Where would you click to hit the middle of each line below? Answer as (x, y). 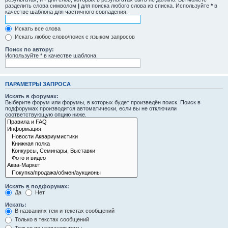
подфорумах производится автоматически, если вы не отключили (91, 109)
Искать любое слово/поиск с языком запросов (74, 37)
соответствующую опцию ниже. (46, 115)
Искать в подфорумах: (37, 186)
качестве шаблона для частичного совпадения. (66, 11)
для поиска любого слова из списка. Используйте (145, 5)
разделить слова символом (41, 5)
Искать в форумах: (32, 96)
